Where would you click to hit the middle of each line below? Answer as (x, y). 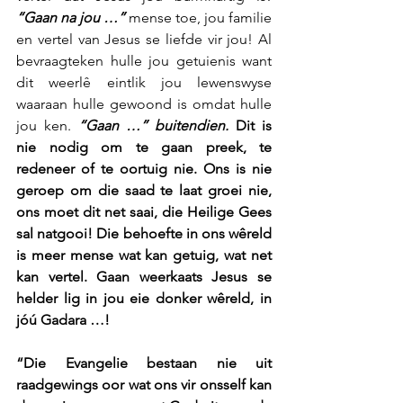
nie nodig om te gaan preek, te (144, 147)
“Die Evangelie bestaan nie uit (144, 363)
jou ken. (47, 125)
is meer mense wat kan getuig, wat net (144, 255)
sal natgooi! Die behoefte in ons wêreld (144, 233)
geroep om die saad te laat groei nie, (144, 190)
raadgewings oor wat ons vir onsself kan (144, 384)
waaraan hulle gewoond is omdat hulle (144, 103)
